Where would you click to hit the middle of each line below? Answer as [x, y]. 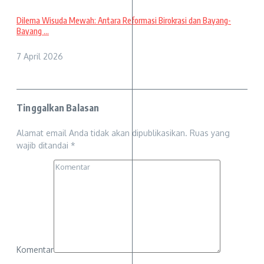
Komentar [35, 249]
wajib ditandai [44, 145]
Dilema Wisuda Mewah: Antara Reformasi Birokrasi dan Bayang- [124, 20]
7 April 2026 [40, 57]
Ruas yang [210, 133]
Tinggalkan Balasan [58, 108]
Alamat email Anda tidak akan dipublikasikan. [102, 133]
